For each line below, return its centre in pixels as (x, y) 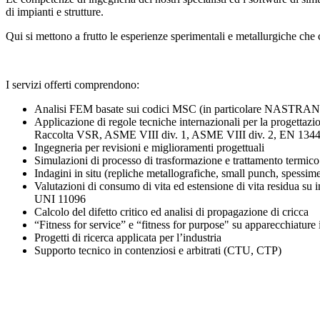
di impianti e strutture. (55, 12)
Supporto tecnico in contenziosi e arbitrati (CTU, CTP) (158, 250)
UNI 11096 (60, 199)
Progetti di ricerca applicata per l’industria (128, 237)
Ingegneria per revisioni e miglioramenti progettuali (149, 147)
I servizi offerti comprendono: (72, 85)
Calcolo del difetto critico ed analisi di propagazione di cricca (173, 212)
